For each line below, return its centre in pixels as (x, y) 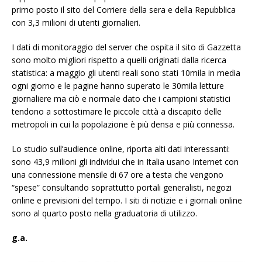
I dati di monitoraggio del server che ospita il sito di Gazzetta (126, 47)
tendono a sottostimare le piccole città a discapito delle (117, 112)
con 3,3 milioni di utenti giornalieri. (76, 23)
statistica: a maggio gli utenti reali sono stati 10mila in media (126, 73)
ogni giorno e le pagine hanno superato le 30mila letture (118, 86)
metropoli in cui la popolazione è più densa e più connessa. (123, 125)
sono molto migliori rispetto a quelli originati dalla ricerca (119, 60)
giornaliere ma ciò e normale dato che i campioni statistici (121, 99)
